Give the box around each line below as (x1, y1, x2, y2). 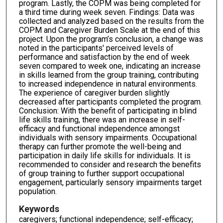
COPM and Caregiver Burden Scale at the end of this (18, 25, 200, 35)
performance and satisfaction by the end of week (18, 52, 190, 62)
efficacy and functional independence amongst (18, 123, 180, 133)
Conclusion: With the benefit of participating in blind (18, 106, 197, 115)
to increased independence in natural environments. (18, 79, 197, 89)
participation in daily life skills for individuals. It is (18, 150, 191, 160)
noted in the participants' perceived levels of (18, 43, 174, 53)
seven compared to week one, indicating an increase (18, 61, 201, 71)
